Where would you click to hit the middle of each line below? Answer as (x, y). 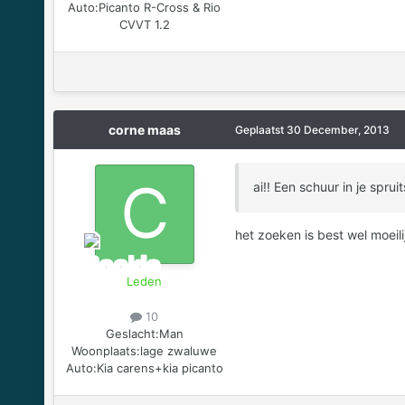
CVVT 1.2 (144, 25)
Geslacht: (132, 334)
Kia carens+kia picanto (160, 368)
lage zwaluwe (179, 351)
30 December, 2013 (338, 130)
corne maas (144, 130)
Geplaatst (260, 130)
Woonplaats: (106, 351)
